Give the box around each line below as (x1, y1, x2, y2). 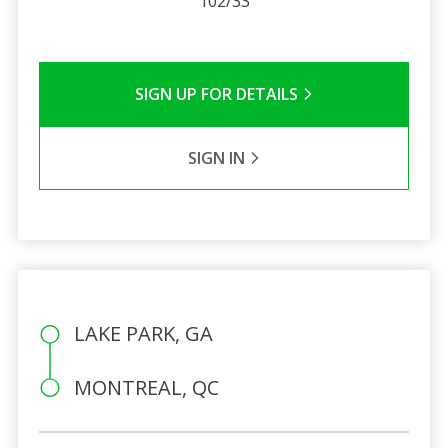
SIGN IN (187, 146, 249, 169)
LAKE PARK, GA (73, 319, 213, 347)
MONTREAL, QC (73, 373, 219, 401)
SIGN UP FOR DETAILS (134, 82, 302, 105)
